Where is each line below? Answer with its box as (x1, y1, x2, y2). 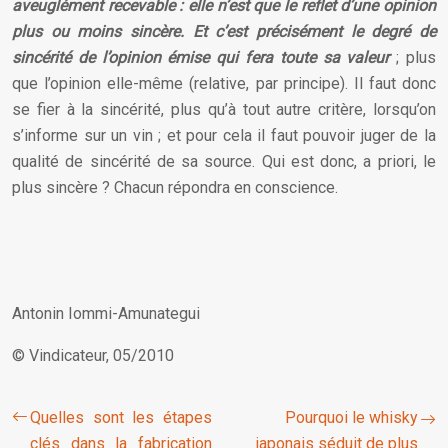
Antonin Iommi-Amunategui (12, 304, 200, 323)
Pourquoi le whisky (285, 408, 418, 427)
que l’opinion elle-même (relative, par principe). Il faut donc (12, 74, 436, 93)
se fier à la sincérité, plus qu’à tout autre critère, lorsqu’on (12, 100, 436, 119)
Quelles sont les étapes (30, 408, 212, 427)
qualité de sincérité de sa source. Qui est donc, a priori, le (12, 152, 436, 171)
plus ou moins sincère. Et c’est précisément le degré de (12, 22, 436, 41)
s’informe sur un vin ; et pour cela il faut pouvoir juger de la (12, 126, 436, 145)
